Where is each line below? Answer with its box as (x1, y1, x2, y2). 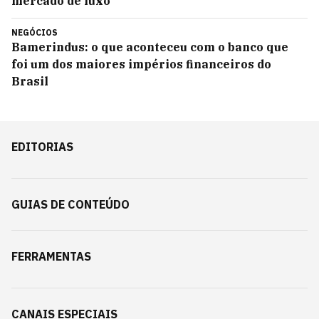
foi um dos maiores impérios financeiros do (11, 57, 271, 71)
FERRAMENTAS (11, 249, 91, 263)
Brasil (11, 74, 48, 88)
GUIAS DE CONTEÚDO (11, 197, 130, 211)
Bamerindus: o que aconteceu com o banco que (11, 40, 288, 54)
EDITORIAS (11, 140, 73, 154)
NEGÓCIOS (11, 27, 58, 38)
